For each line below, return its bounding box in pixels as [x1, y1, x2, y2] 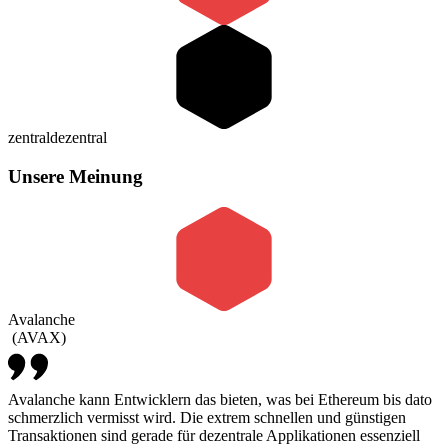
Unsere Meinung [8, 166, 143, 188]
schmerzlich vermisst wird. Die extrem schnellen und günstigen [8, 408, 406, 426]
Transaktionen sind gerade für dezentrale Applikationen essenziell [8, 426, 420, 444]
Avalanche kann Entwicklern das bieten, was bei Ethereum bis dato [8, 390, 432, 408]
